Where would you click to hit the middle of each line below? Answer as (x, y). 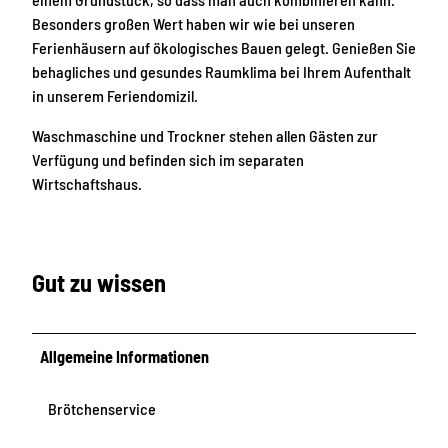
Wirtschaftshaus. (87, 184)
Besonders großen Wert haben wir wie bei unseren (193, 24)
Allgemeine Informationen (125, 356)
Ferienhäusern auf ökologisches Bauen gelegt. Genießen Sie (224, 48)
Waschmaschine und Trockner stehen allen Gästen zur (205, 136)
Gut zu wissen (99, 282)
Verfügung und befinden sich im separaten (168, 160)
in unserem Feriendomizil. (115, 96)
